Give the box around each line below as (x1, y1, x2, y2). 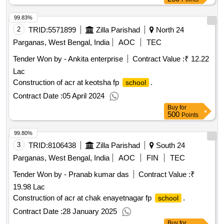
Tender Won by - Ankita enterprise (13, 54, 123, 63)
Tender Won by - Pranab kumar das (13, 170, 129, 179)
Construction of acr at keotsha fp (13, 78, 121, 87)
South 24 (154, 141, 185, 150)
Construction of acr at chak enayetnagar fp (13, 193, 153, 202)
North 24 (154, 25, 184, 34)
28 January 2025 (62, 207, 117, 216)
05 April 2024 (62, 91, 104, 100)
